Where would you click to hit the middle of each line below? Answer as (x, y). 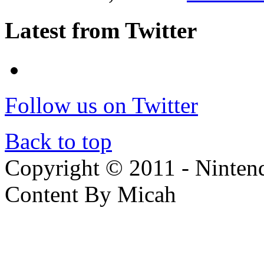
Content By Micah (90, 194)
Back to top (58, 141)
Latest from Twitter (101, 31)
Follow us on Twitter (101, 105)
